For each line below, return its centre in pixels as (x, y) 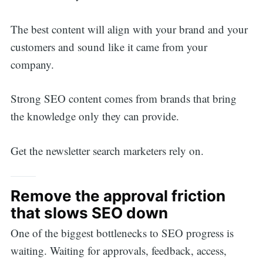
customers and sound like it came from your (109, 46)
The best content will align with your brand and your (129, 29)
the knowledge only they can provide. (95, 116)
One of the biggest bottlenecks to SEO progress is (122, 233)
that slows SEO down (91, 213)
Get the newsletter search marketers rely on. (107, 150)
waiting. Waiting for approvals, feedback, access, (118, 251)
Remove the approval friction (118, 196)
